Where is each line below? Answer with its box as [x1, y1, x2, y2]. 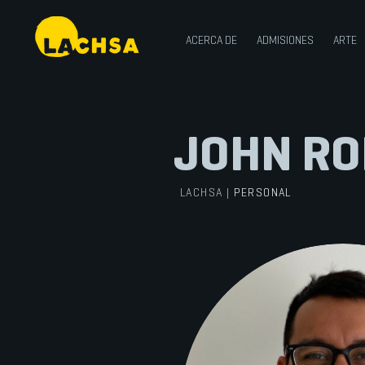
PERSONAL [233, 184, 292, 200]
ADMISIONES [256, 33, 314, 47]
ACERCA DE [185, 33, 237, 47]
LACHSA [180, 184, 226, 200]
